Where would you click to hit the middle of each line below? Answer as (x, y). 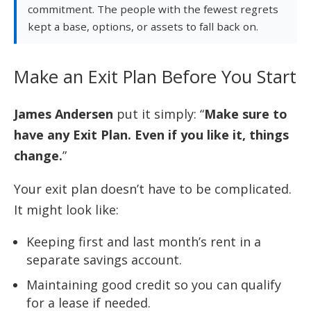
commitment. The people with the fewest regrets (153, 9)
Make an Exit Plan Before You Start (155, 76)
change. (38, 156)
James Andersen (64, 114)
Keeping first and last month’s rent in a (144, 242)
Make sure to (246, 114)
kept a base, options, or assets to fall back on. (143, 26)
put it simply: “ (159, 114)
